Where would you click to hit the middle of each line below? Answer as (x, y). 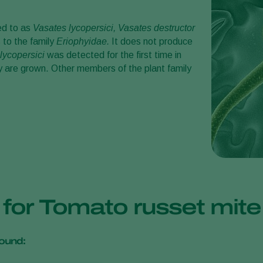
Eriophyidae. (83, 41)
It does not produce (151, 41)
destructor (174, 28)
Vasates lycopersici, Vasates (92, 28)
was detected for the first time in (114, 55)
